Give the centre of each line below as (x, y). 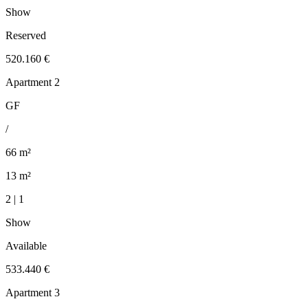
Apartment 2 (33, 82)
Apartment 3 (33, 293)
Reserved (26, 36)
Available (26, 246)
